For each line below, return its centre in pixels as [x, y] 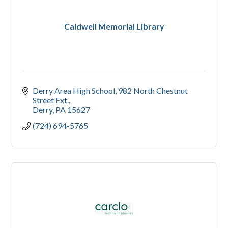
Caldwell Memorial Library [114, 26]
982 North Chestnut [153, 91]
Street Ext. [51, 100]
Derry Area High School [74, 91]
